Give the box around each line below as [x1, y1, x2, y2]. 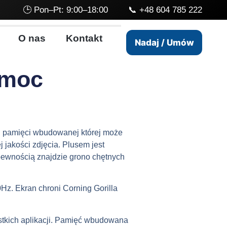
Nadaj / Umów [134, 37, 194, 48]
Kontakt [65, 33, 102, 44]
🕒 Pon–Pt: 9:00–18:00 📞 [23, 5, 139, 15]
